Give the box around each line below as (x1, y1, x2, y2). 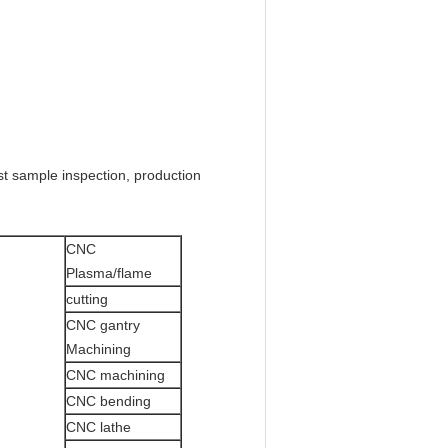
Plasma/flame (66, 265, 152, 281)
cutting (66, 291, 108, 307)
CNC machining (66, 367, 165, 383)
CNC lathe (66, 419, 131, 435)
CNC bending (66, 393, 151, 409)
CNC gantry (66, 317, 140, 333)
